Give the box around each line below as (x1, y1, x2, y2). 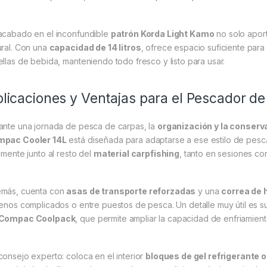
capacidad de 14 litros (49, 42, 141, 53)
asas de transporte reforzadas (66, 186, 196, 197)
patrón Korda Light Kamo (110, 29, 215, 39)
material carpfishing (93, 148, 180, 159)
